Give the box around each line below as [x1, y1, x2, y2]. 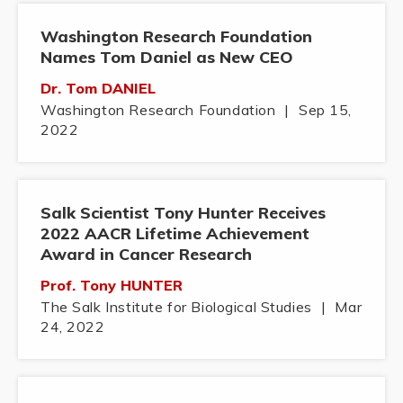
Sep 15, [299, 101, 353, 120]
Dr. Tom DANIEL [40, 79, 156, 98]
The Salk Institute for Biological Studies [40, 298, 312, 317]
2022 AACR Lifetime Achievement [40, 223, 309, 245]
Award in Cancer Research [40, 244, 252, 265]
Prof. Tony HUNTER [40, 276, 183, 295]
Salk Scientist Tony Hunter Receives [40, 202, 326, 224]
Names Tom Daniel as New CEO [40, 47, 293, 68]
